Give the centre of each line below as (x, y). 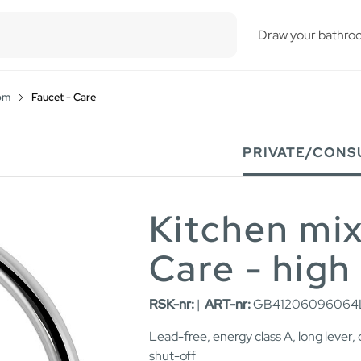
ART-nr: (228, 305)
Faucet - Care (64, 97)
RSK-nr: (172, 305)
